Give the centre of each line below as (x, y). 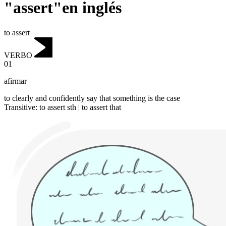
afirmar (15, 81)
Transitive (20, 107)
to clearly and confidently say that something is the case (92, 98)
